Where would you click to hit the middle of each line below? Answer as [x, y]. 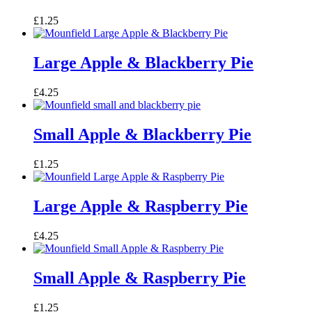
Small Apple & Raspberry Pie [140, 278]
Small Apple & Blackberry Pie [142, 135]
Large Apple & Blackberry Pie [143, 63]
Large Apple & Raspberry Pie [141, 206]
